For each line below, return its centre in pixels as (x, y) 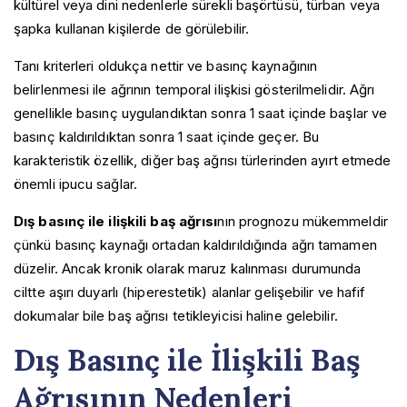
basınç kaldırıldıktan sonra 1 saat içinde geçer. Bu (167, 136)
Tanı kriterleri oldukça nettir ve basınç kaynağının (166, 65)
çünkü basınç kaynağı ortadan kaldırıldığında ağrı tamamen (195, 244)
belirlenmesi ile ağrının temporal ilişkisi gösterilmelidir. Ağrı (194, 89)
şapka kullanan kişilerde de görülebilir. (131, 28)
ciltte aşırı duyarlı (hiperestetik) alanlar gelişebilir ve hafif (190, 292)
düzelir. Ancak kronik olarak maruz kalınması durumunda (188, 268)
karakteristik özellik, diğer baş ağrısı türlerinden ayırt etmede (203, 160)
